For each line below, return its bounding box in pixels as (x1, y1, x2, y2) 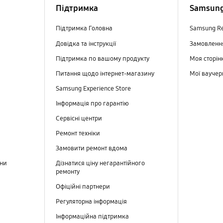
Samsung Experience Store (55, 84, 131, 93)
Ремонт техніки (55, 129, 100, 137)
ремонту (55, 168, 80, 176)
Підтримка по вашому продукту (55, 54, 149, 63)
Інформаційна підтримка (55, 213, 129, 221)
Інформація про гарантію (55, 99, 129, 108)
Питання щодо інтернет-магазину (55, 69, 154, 78)
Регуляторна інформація (55, 198, 127, 206)
